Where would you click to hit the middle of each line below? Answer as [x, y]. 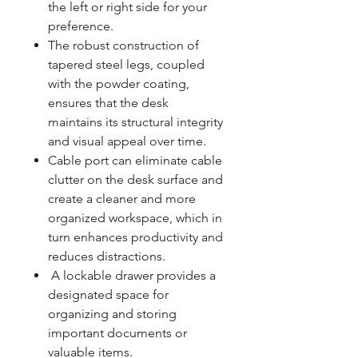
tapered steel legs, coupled [126, 65]
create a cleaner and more [122, 199]
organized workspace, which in [135, 218]
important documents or [117, 333]
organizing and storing [112, 314]
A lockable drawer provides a [132, 276]
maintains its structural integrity [135, 122]
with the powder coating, [119, 84]
